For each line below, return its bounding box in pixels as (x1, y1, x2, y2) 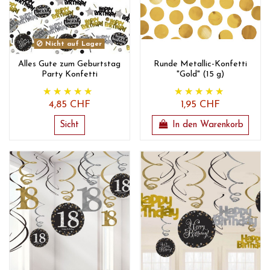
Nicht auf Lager (43, 40, 102, 48)
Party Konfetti (41, 70, 98, 80)
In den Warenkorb (172, 120, 243, 130)
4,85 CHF (48, 100, 90, 110)
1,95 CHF (181, 100, 221, 110)
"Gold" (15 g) (177, 70, 225, 80)
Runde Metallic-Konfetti (154, 60, 248, 69)
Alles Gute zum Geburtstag (18, 60, 121, 69)
